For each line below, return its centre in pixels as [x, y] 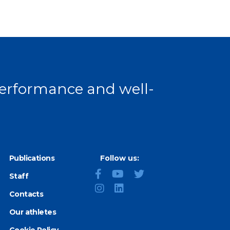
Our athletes [33, 212]
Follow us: [120, 158]
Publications [32, 158]
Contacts [26, 194]
